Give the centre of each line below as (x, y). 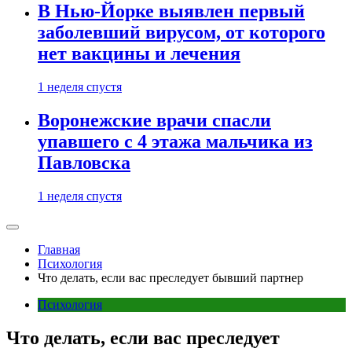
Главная (59, 249)
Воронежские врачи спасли (154, 120)
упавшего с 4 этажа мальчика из (175, 141)
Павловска (84, 162)
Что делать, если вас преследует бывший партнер (170, 277)
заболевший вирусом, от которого (181, 33)
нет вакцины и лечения (139, 54)
